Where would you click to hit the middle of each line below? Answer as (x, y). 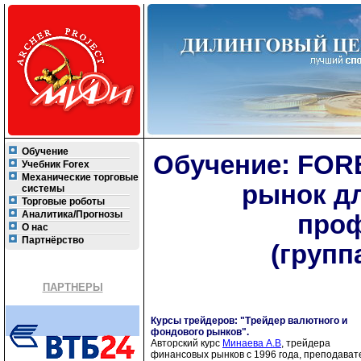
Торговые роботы (63, 201)
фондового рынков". (200, 332)
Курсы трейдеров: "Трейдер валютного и (249, 321)
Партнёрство (53, 240)
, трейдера (306, 343)
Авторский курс (187, 343)
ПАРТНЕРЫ (73, 287)
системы (43, 189)
